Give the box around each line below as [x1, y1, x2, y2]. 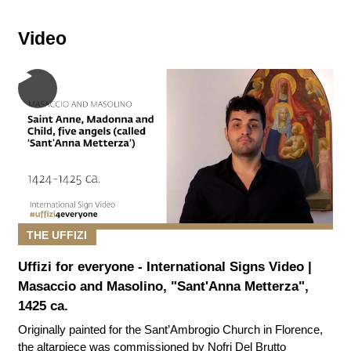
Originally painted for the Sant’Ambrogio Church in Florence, [17, 323, 323, 337]
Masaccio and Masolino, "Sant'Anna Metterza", [17, 278, 309, 294]
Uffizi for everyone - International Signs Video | [17, 259, 312, 274]
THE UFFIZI [27, 230, 88, 242]
